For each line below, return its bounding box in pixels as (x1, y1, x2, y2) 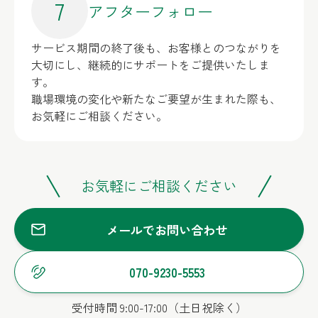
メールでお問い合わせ (106, 220, 227, 238)
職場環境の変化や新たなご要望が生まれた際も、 (31, 90, 281, 107)
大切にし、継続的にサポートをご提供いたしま (31, 56, 270, 73)
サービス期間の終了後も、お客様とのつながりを (31, 39, 281, 56)
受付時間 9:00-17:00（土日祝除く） (71, 299, 247, 316)
